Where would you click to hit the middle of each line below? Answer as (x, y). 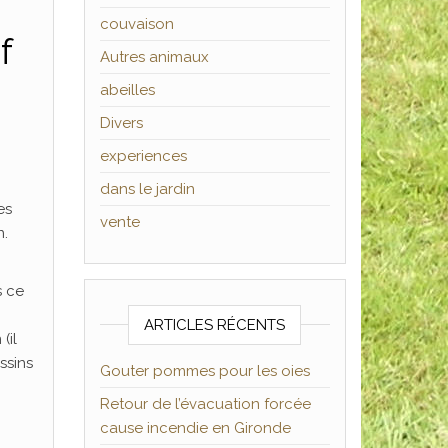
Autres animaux (154, 57)
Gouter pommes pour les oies (204, 371)
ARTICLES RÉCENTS (215, 325)
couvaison (136, 24)
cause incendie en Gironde (195, 428)
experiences (143, 156)
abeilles (127, 90)
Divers (121, 123)
